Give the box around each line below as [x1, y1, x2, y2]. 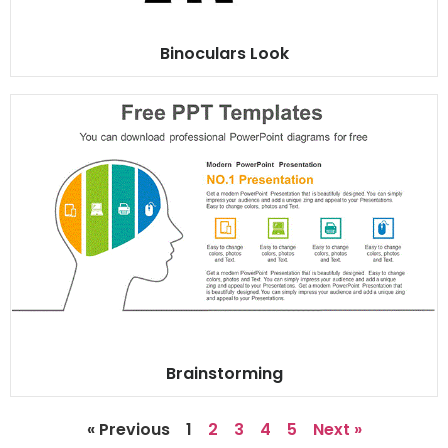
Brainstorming [165, 362, 283, 386]
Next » [312, 418, 362, 442]
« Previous [86, 418, 170, 442]
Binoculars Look [159, 42, 289, 66]
